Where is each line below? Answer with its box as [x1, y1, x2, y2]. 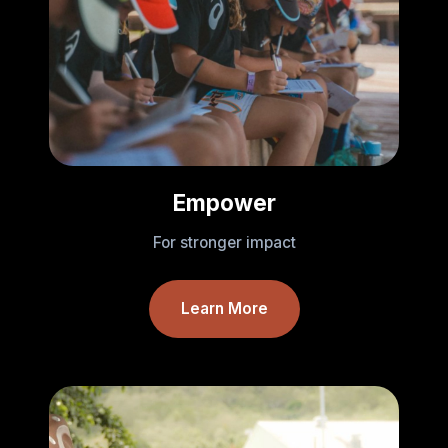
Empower [172, 189, 276, 217]
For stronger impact [152, 233, 296, 253]
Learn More [180, 299, 268, 319]
